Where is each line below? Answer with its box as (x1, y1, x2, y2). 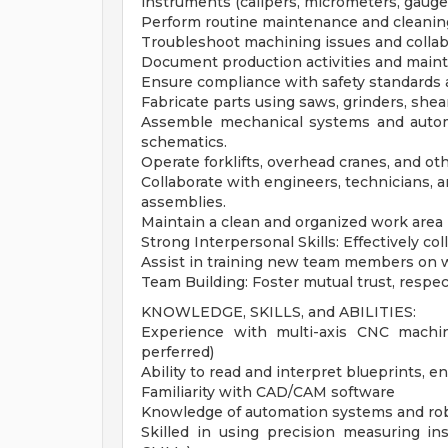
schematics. (141, 133, 227, 151)
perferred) (141, 343, 214, 361)
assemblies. (141, 193, 226, 211)
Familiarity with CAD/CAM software (141, 383, 395, 401)
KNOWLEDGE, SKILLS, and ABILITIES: (141, 303, 416, 321)
